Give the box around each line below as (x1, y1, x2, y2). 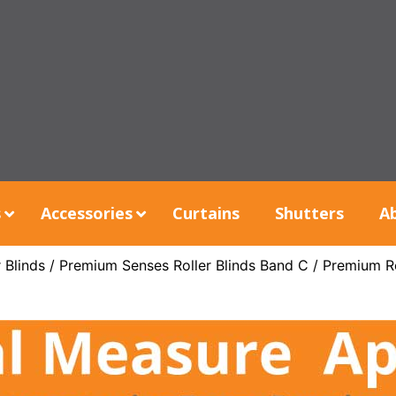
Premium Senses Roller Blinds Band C (59, 256, 308, 274)
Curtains (171, 202, 240, 224)
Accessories (40, 202, 133, 224)
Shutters (274, 202, 344, 224)
